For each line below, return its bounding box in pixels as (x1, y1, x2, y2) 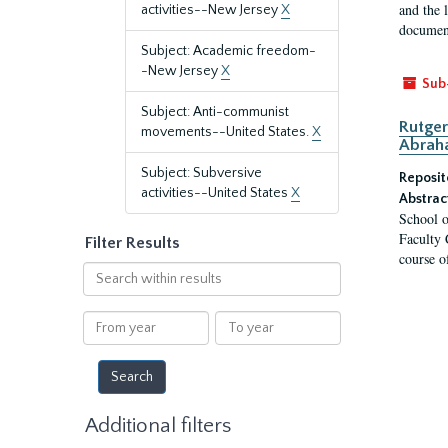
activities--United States (141, 185, 291, 201)
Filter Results (85, 234, 180, 252)
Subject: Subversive (141, 165, 262, 181)
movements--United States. (141, 124, 312, 140)
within (81, 283, 123, 299)
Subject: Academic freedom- (141, 43, 316, 59)
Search (81, 263, 126, 279)
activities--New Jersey (141, 2, 281, 18)
